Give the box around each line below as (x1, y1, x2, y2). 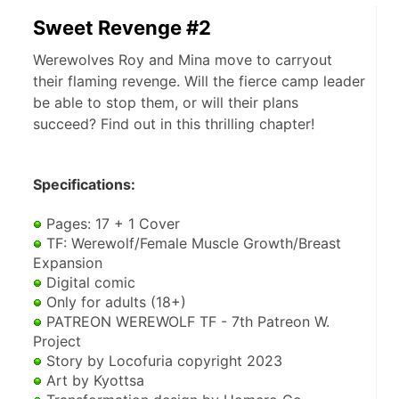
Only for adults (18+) (42, 293, 186, 312)
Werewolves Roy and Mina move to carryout (33, 51, 332, 69)
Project (33, 332, 81, 351)
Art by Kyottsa (42, 371, 144, 390)
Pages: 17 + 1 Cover (42, 215, 180, 233)
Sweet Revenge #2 (33, 16, 211, 40)
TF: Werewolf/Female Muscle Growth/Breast (42, 234, 341, 253)
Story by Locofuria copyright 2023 (42, 352, 282, 370)
